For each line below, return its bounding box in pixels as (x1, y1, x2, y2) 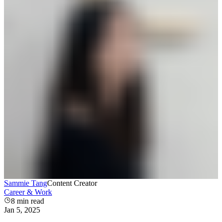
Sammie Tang (4, 179, 47, 188)
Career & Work (4, 188, 52, 197)
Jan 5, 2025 (4, 206, 40, 215)
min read (15, 197, 44, 206)
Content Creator (47, 179, 97, 188)
